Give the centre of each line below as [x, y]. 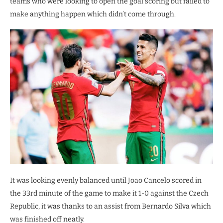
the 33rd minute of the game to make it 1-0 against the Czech [109, 194]
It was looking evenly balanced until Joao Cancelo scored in [106, 181]
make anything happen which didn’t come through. [93, 14]
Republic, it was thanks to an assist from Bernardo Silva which [111, 207]
